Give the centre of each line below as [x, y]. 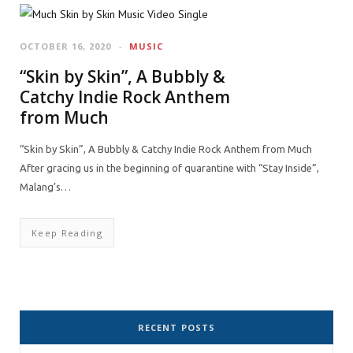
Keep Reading [67, 233]
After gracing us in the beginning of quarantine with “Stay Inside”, [169, 168]
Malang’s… [45, 187]
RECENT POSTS [176, 327]
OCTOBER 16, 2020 [66, 46]
